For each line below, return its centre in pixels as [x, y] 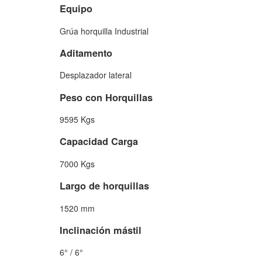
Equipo [76, 9]
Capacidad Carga [99, 142]
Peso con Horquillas [106, 97]
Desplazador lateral [96, 75]
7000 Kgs [77, 163]
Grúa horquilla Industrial [104, 31]
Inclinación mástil [101, 230]
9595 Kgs [77, 120]
